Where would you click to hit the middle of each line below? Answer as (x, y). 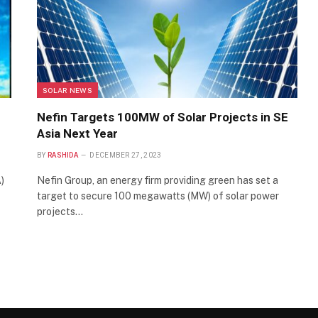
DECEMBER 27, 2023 (126, 155)
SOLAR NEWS (67, 91)
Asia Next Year (77, 134)
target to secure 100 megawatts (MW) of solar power (158, 196)
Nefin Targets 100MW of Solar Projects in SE (163, 117)
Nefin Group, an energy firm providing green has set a (158, 181)
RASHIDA (63, 155)
